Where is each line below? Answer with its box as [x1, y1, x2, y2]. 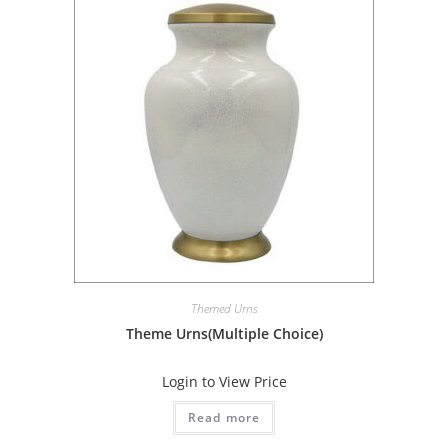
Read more [187, 409, 261, 427]
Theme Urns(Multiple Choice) [125, 324, 323, 344]
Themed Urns [190, 300, 258, 318]
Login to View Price [161, 372, 287, 392]
